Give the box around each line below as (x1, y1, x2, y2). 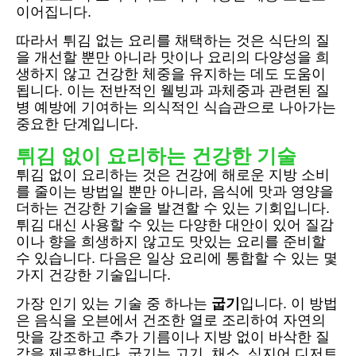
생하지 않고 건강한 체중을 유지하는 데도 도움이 (16, 66, 326, 83)
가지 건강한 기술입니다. (16, 267, 171, 284)
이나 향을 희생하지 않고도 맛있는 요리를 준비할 (16, 234, 326, 250)
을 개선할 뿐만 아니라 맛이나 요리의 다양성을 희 (16, 49, 330, 66)
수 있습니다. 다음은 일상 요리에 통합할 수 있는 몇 (16, 250, 338, 267)
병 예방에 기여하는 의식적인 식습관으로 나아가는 (16, 99, 336, 116)
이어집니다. (16, 4, 91, 21)
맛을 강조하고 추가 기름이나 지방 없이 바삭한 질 (16, 329, 330, 346)
